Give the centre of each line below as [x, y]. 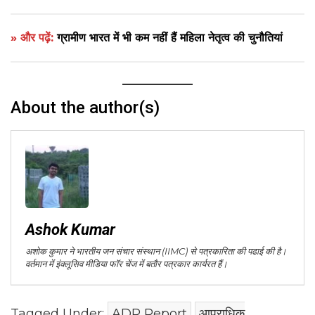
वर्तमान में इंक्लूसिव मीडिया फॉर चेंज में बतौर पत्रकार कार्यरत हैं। [127, 264]
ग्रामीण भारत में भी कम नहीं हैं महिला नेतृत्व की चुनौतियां [170, 38]
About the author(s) [85, 108]
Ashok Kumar [70, 230]
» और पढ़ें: [34, 38]
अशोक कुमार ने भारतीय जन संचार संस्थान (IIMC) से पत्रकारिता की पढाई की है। [156, 251]
